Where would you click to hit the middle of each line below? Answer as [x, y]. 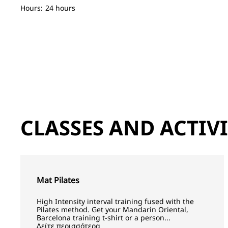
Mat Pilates [58, 180]
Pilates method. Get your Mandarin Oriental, [112, 209]
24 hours [60, 8]
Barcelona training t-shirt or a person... [104, 218]
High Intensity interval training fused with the [115, 201]
